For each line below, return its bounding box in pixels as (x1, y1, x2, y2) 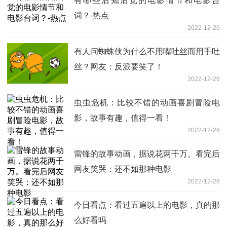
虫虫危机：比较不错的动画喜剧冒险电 (74, 98, 220, 107)
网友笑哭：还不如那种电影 (74, 164, 171, 173)
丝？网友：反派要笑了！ (74, 62, 163, 71)
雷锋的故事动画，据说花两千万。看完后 (74, 149, 220, 158)
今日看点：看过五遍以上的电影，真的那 (74, 200, 220, 209)
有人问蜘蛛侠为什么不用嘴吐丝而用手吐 (74, 47, 220, 56)
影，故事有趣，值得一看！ (74, 113, 171, 122)
